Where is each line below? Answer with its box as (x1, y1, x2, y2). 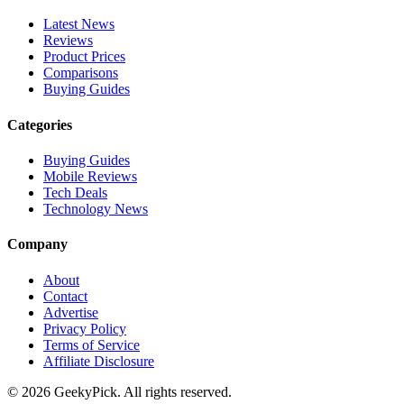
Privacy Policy (43, 320, 126, 336)
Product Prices (43, 49, 125, 65)
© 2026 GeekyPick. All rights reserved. (7, 383, 232, 399)
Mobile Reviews (43, 169, 137, 184)
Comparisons (43, 65, 118, 81)
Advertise (43, 304, 98, 320)
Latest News (43, 16, 115, 32)
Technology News (43, 201, 148, 216)
